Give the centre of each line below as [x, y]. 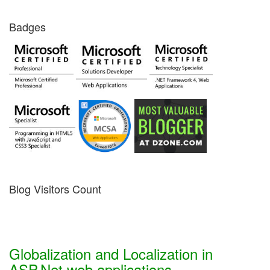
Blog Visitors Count [55, 189]
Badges [27, 27]
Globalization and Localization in [111, 253]
